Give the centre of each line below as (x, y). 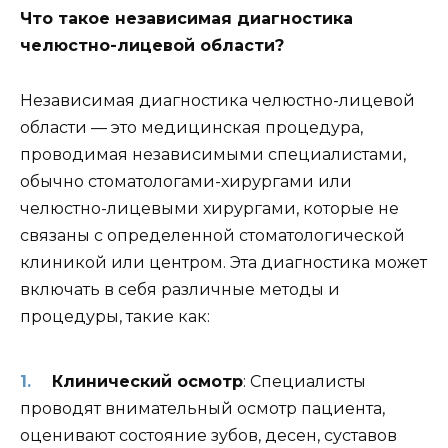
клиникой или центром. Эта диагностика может (223, 262)
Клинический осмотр (147, 382)
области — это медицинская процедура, (191, 127)
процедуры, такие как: (115, 316)
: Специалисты (304, 382)
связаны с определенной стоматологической (212, 235)
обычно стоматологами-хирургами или (186, 181)
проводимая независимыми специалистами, (213, 154)
